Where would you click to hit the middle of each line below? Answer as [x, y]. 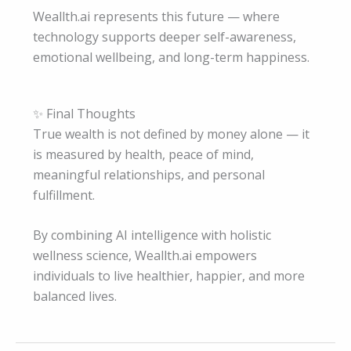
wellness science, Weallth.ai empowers [145, 256]
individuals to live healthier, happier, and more [169, 276]
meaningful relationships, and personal [149, 174]
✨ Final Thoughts [84, 113]
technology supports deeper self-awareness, [165, 37]
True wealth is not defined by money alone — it [171, 134]
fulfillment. [64, 195]
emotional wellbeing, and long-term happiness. [171, 58]
